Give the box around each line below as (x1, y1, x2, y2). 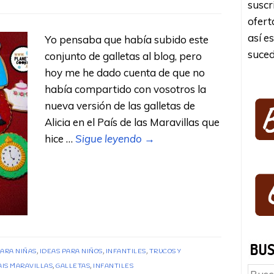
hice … (45, 131, 76, 145)
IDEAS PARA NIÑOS (39, 248, 103, 256)
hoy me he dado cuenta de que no (45, 65, 206, 79)
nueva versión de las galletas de (45, 98, 196, 112)
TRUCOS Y (149, 248, 182, 256)
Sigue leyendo (75, 131, 145, 145)
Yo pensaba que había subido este (45, 32, 209, 46)
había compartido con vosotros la (45, 82, 207, 95)
